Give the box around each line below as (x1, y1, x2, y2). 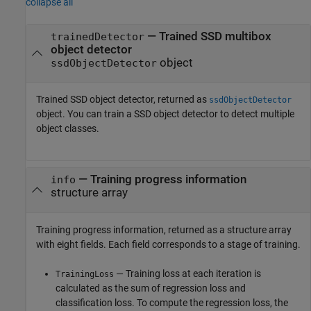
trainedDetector (50, 31, 144, 43)
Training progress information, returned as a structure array (36, 224, 292, 235)
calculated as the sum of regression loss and (56, 282, 246, 294)
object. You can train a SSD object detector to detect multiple (36, 108, 294, 120)
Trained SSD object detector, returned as (36, 94, 209, 106)
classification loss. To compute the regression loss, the (56, 296, 288, 308)
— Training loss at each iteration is (114, 267, 261, 279)
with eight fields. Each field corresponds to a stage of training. (36, 238, 301, 250)
